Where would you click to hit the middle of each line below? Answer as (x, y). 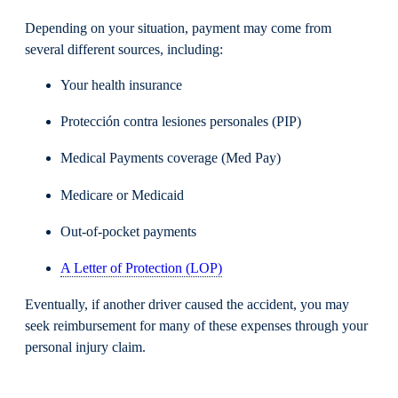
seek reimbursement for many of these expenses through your (196, 326)
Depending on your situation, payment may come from (178, 28)
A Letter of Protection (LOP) (141, 269)
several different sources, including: (124, 49)
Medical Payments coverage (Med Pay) (171, 159)
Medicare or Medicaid (122, 195)
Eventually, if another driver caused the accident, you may (187, 305)
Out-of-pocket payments (128, 231)
